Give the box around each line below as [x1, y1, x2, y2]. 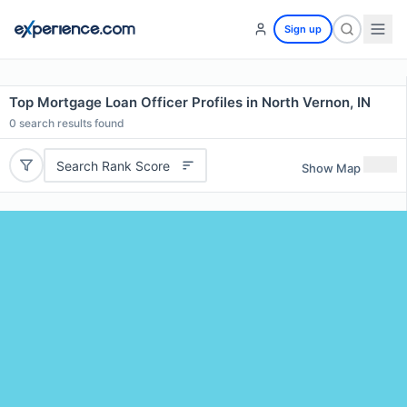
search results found [16, 116, 124, 130]
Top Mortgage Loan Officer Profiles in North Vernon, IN [9, 94, 371, 111]
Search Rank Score [55, 157, 170, 174]
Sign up [284, 23, 322, 35]
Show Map [302, 160, 361, 175]
